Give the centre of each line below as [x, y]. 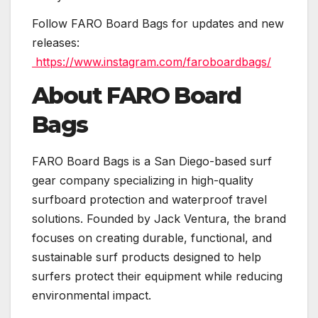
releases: [56, 43]
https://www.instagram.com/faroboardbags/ [152, 62]
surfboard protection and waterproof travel [149, 200]
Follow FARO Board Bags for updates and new [158, 24]
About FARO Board [137, 96]
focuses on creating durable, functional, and [152, 238]
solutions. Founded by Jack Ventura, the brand [159, 219]
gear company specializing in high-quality [143, 181]
